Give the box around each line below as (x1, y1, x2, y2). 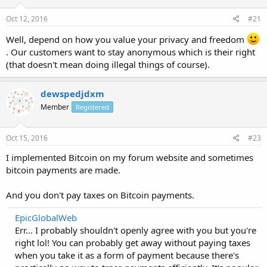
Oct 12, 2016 (6, 14, 48, 24)
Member (41, 102, 69, 112)
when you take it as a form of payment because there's (15, 249, 239, 261)
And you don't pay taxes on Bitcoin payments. (6, 188, 194, 201)
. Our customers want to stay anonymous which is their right (6, 46, 255, 58)
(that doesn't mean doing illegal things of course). (6, 58, 210, 70)
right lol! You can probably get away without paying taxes (15, 236, 250, 249)
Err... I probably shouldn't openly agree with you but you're (15, 223, 256, 236)
